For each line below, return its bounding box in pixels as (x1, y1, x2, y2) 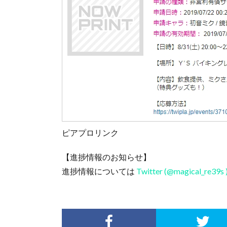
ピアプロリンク (62, 128, 119, 138)
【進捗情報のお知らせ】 (62, 152, 151, 162)
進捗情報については (62, 166, 135, 176)
